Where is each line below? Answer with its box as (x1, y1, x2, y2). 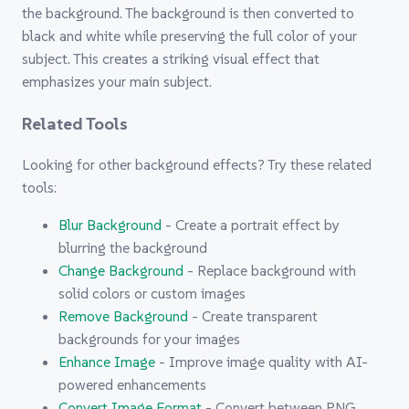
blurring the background (58, 238, 207, 257)
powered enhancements (58, 375, 206, 394)
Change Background (58, 261, 184, 280)
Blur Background (58, 215, 162, 235)
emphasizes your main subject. (22, 71, 212, 90)
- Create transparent (188, 307, 318, 326)
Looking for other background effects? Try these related (22, 155, 372, 174)
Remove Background (58, 307, 188, 326)
